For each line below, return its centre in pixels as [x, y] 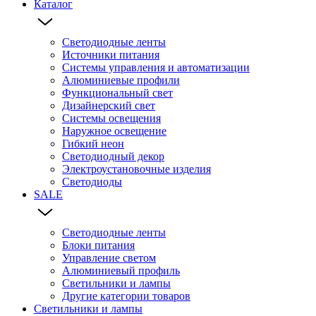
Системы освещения [111, 118]
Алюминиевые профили [121, 80]
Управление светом [109, 257]
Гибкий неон [93, 143]
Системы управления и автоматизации [156, 67]
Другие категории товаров [126, 296]
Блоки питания [98, 245]
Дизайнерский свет [109, 105]
